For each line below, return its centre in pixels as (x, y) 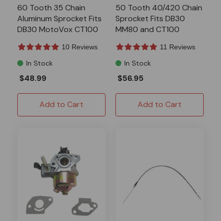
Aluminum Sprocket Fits (59, 18)
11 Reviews (178, 47)
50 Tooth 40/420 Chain (159, 7)
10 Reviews (80, 47)
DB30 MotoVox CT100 (58, 29)
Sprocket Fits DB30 (150, 18)
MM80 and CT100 (147, 29)
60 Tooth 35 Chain (51, 7)
